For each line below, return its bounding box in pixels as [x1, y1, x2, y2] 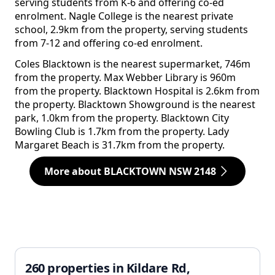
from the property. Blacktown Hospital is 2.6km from [15, 84, 260, 98]
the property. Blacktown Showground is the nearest [15, 98, 255, 112]
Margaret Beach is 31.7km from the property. [15, 138, 225, 152]
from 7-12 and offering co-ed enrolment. [15, 36, 203, 50]
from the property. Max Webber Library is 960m [15, 71, 236, 85]
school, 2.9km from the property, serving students [15, 23, 248, 37]
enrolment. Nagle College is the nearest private [15, 9, 233, 23]
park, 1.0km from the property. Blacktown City [15, 111, 229, 125]
